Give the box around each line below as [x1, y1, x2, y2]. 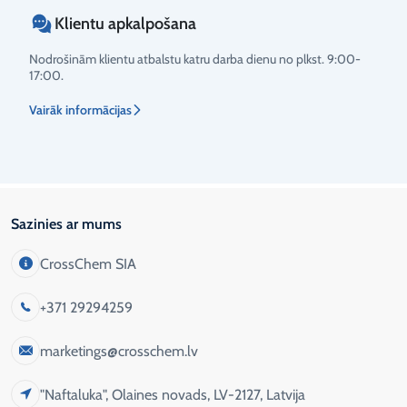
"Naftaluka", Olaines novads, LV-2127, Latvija [40, 385, 305, 403]
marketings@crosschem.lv [40, 342, 198, 360]
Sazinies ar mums [11, 215, 122, 233]
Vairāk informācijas [29, 102, 132, 119]
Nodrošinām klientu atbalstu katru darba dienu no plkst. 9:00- [29, 51, 361, 68]
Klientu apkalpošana [55, 14, 196, 35]
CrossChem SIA [40, 254, 136, 273]
